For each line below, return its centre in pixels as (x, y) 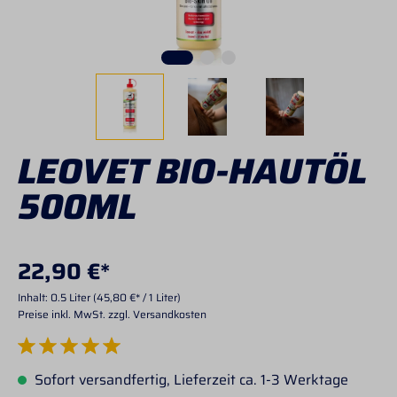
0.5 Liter (72, 297)
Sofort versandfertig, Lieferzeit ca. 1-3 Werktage (190, 380)
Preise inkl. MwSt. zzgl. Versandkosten (112, 314)
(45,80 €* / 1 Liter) (137, 297)
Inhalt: (34, 297)
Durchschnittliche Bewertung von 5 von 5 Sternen (137, 358)
